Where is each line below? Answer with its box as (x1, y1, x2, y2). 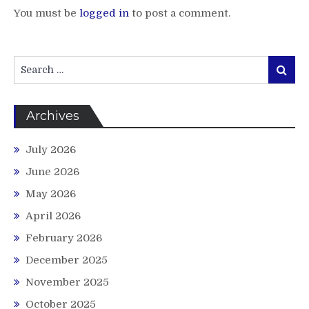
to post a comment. (129, 7, 230, 20)
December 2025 (26, 254, 108, 267)
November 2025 (26, 276, 109, 289)
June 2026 (26, 166, 79, 179)
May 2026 (26, 188, 76, 201)
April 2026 (26, 210, 81, 223)
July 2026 (26, 143, 76, 157)
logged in (79, 7, 129, 20)
